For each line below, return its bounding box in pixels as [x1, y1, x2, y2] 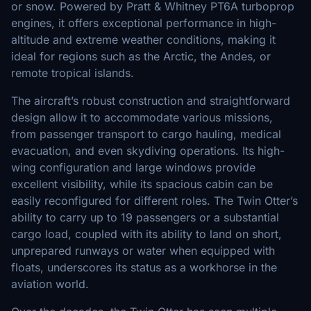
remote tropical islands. [11, 66, 134, 80]
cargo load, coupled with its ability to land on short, [11, 227, 282, 241]
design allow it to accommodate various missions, [11, 110, 273, 124]
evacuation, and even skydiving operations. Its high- [11, 144, 285, 158]
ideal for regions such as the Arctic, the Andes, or [11, 49, 271, 63]
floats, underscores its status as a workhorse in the [11, 260, 277, 274]
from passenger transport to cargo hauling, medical [11, 127, 281, 141]
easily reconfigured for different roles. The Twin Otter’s [11, 194, 298, 208]
